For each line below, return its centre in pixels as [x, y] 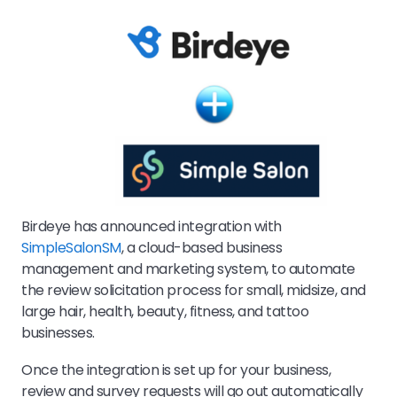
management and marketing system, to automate [188, 269]
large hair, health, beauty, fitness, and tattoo [165, 311]
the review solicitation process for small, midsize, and [194, 290]
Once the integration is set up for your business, [176, 370]
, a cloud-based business [202, 247]
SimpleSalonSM [71, 247]
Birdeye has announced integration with [152, 226]
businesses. [58, 332]
